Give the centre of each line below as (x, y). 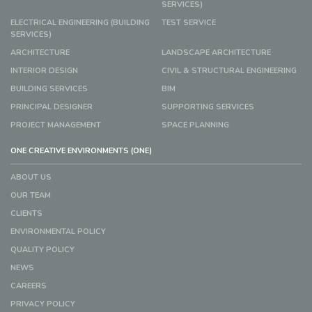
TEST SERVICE (188, 22)
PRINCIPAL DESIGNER (52, 107)
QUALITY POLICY (42, 249)
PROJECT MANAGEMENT (56, 125)
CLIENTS (26, 213)
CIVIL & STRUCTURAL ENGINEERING (229, 70)
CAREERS (29, 286)
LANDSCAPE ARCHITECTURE (216, 52)
